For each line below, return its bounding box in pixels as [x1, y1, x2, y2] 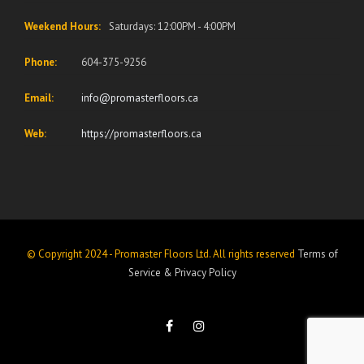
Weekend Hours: [24, 19, 101, 33]
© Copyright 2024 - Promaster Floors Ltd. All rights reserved [26, 247, 295, 261]
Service [128, 266, 161, 279]
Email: [24, 91, 54, 105]
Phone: [24, 55, 57, 69]
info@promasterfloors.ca [81, 91, 198, 105]
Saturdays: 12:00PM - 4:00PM [109, 19, 236, 33]
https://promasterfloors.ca [81, 127, 201, 141]
